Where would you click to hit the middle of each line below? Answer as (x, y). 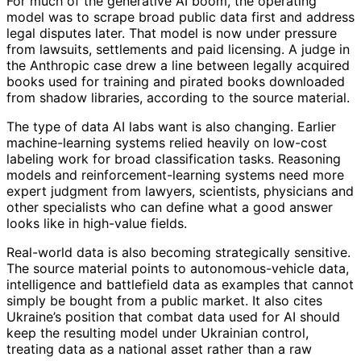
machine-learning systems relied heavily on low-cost (167, 143)
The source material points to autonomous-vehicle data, (178, 269)
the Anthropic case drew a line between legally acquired (178, 66)
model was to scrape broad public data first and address (180, 17)
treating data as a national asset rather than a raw (159, 349)
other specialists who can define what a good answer (170, 207)
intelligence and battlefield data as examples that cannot (180, 285)
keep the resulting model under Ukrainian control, (158, 333)
